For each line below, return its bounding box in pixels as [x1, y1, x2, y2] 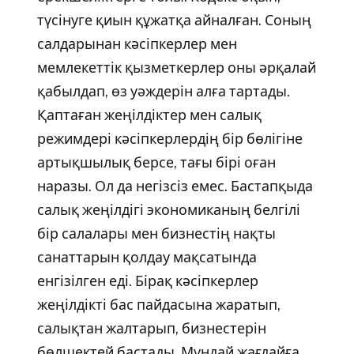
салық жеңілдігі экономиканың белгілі [36, 201, 300, 219]
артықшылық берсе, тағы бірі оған [36, 154, 276, 171]
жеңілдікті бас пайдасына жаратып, [36, 296, 281, 314]
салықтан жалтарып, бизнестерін [36, 320, 266, 337]
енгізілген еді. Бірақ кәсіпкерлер [36, 273, 258, 290]
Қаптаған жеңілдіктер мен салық [36, 107, 262, 124]
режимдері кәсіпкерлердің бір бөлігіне [36, 130, 303, 148]
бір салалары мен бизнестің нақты [36, 225, 276, 243]
